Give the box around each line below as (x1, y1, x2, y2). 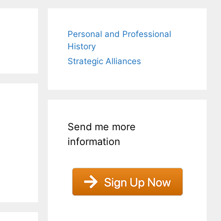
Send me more (68, 121, 136, 133)
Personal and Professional (68, 29, 172, 39)
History (68, 41, 96, 51)
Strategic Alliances (68, 56, 142, 66)
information (68, 136, 121, 147)
